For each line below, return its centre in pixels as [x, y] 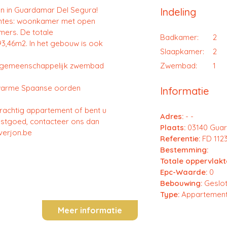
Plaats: [174, 127]
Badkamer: [179, 37]
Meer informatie [90, 210]
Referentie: [180, 139]
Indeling [178, 12]
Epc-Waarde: [184, 172]
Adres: [172, 116]
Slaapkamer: [182, 51]
